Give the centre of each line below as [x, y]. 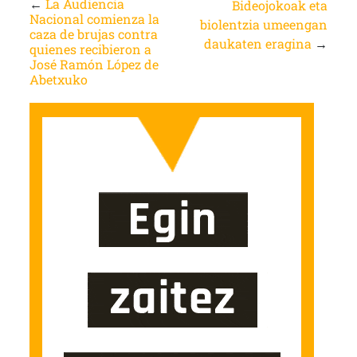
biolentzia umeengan [264, 24]
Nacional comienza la [94, 18]
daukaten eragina [258, 43]
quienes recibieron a [90, 49]
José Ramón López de [94, 64]
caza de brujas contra [93, 33]
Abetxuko [58, 79]
